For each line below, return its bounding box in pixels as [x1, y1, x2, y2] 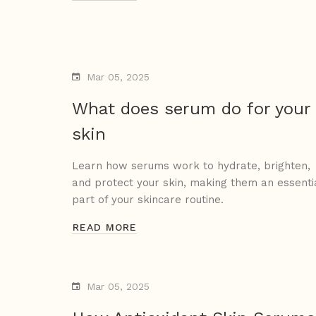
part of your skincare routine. [72, 193, 224, 207]
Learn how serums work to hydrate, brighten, [72, 159, 310, 173]
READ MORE [73, 221, 137, 233]
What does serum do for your [72, 99, 310, 119]
